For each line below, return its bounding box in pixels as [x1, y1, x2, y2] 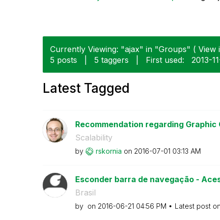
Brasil [75, 187, 96, 197]
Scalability [75, 132, 112, 142]
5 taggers [94, 55, 129, 65]
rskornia [95, 146, 122, 155]
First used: [146, 55, 184, 65]
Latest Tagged [43, 80, 130, 96]
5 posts [50, 55, 77, 65]
